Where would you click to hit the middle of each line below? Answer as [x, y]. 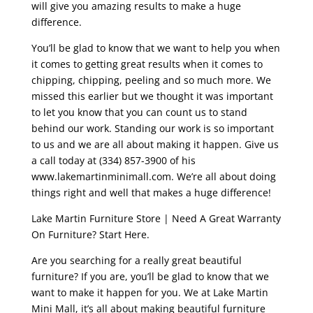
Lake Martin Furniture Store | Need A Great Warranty [156, 219]
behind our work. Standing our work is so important [152, 129]
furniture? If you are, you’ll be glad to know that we [150, 277]
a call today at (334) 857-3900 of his [113, 161]
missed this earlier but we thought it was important [152, 96]
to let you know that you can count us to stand [139, 112]
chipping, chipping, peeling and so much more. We [151, 80]
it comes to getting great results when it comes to [147, 64]
